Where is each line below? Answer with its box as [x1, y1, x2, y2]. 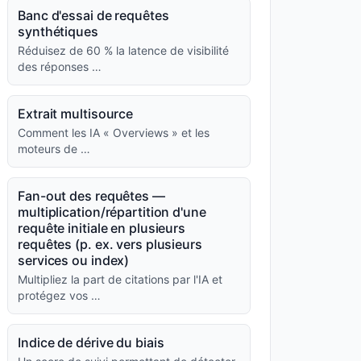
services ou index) [18, 252, 130, 268]
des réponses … [18, 60, 102, 73]
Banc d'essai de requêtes [18, 7, 169, 23]
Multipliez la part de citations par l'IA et [18, 272, 222, 286]
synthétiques [18, 23, 98, 39]
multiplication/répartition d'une [18, 204, 206, 220]
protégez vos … [18, 288, 101, 302]
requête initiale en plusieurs [18, 220, 186, 236]
